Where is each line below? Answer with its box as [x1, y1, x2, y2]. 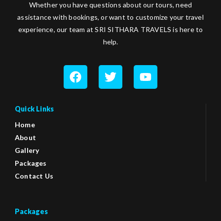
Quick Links [15, 104, 54, 113]
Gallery [15, 146, 39, 154]
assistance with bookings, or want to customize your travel [17, 13, 204, 22]
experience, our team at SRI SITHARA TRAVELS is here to [18, 25, 203, 34]
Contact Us [15, 171, 53, 180]
